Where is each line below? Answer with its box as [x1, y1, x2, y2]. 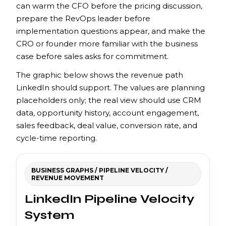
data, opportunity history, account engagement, [16, 107, 199, 118]
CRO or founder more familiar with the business [16, 38, 198, 48]
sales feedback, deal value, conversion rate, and [16, 120, 197, 130]
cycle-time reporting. [16, 133, 97, 143]
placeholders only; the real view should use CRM [16, 95, 201, 105]
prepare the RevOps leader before [16, 13, 150, 23]
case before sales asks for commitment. [16, 51, 168, 61]
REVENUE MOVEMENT [31, 174, 104, 182]
